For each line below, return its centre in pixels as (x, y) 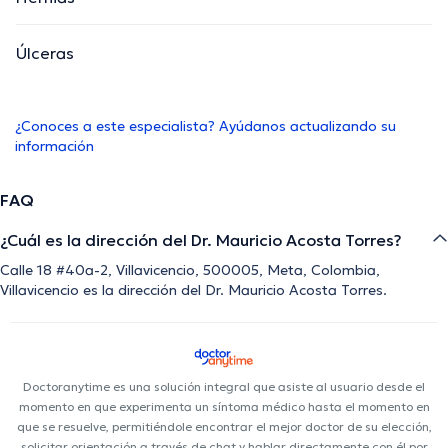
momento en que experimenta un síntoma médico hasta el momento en (224, 407)
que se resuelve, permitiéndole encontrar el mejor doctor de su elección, (224, 427)
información (54, 146)
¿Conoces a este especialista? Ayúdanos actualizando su (205, 126)
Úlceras (45, 53)
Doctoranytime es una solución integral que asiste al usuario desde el (224, 387)
